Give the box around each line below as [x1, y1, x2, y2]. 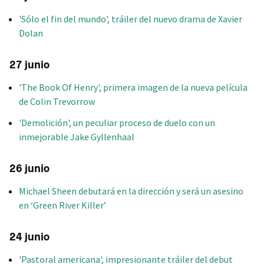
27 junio [9, 58, 49, 71]
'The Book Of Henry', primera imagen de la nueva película [19, 81, 247, 94]
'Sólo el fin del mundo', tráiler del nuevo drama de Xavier [19, 12, 242, 25]
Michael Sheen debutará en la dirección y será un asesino [19, 185, 243, 197]
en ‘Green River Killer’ [19, 199, 106, 212]
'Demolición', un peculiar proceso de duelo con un [19, 117, 215, 129]
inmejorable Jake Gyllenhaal [19, 131, 134, 143]
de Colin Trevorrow [19, 95, 95, 108]
